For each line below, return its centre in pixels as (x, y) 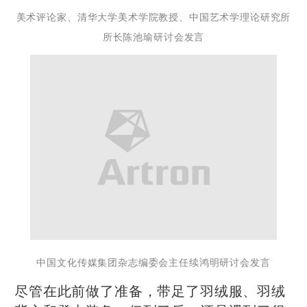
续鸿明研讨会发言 (230, 262)
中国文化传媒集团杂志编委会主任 (113, 262)
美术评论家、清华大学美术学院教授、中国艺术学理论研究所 (153, 17)
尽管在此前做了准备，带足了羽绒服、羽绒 (150, 291)
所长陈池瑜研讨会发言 (153, 37)
